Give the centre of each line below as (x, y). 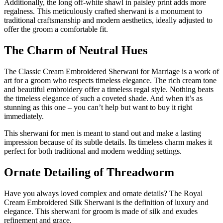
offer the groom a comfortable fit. (56, 29)
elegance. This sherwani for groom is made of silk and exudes (101, 211)
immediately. (24, 116)
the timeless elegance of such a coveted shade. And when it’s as (103, 98)
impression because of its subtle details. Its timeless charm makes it (108, 142)
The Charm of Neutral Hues (76, 50)
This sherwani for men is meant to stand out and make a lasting (103, 133)
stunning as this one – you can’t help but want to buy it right (98, 107)
